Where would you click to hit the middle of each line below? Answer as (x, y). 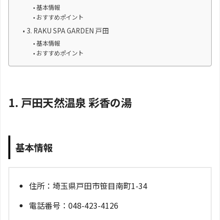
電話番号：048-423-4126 (74, 205)
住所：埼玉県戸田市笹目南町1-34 (88, 185)
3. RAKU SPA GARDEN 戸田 (68, 31)
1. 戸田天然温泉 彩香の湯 (70, 102)
